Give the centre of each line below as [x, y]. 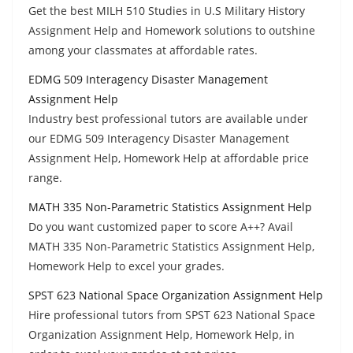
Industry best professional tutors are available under [168, 118]
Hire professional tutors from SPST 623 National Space [172, 314]
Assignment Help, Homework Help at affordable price [169, 158]
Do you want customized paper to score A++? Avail [161, 226]
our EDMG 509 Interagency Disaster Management [159, 138]
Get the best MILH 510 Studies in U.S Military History [167, 10]
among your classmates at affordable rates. [143, 50]
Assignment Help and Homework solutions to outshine [172, 30]
